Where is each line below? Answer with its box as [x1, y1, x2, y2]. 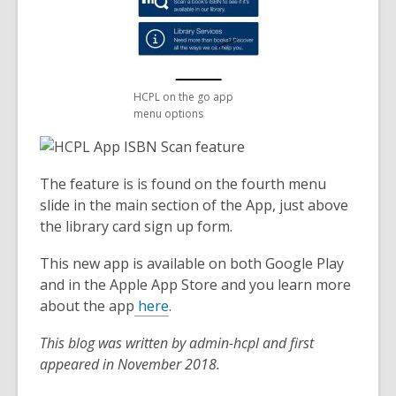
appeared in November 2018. [40, 354, 220, 374]
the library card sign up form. [40, 217, 232, 236]
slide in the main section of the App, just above [40, 195, 348, 215]
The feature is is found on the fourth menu [40, 174, 326, 194]
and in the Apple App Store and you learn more [40, 275, 351, 294]
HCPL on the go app [133, 89, 233, 104]
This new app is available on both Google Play [40, 254, 344, 273]
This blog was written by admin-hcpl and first [40, 333, 314, 353]
